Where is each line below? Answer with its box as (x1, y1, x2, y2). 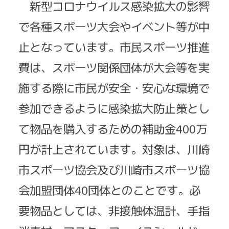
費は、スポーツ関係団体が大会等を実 (18, 59, 210, 76)
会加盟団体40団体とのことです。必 (18, 181, 200, 198)
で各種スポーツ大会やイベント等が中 (18, 18, 210, 35)
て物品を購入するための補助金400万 (18, 120, 207, 137)
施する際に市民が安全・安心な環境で (18, 79, 210, 96)
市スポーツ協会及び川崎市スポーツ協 (18, 161, 210, 178)
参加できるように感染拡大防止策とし (18, 100, 210, 117)
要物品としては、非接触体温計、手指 (18, 202, 210, 219)
